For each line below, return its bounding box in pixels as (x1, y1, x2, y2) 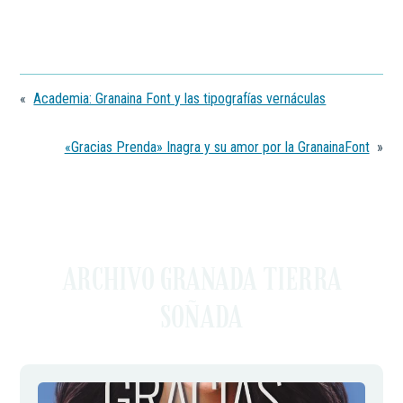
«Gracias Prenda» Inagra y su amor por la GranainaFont (64, 139, 370, 157)
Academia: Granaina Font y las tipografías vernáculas (33, 90, 327, 108)
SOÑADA (160, 300, 243, 337)
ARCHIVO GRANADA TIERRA (61, 262, 342, 300)
